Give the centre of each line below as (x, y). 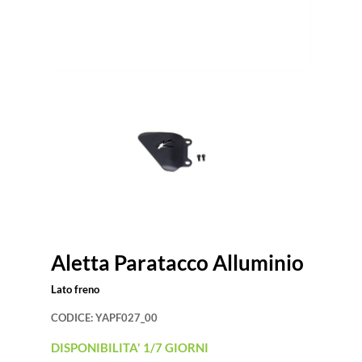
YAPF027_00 (126, 318)
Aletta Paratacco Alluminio (177, 263)
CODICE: (73, 318)
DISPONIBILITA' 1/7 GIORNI (130, 347)
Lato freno (75, 289)
